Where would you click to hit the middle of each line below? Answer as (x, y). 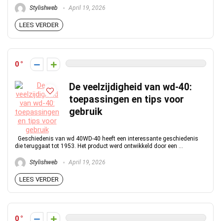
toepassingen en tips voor (127, 99)
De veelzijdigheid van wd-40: (130, 87)
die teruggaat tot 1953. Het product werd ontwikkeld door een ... (99, 146)
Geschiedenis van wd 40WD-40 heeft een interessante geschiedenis (107, 139)
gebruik (86, 112)
